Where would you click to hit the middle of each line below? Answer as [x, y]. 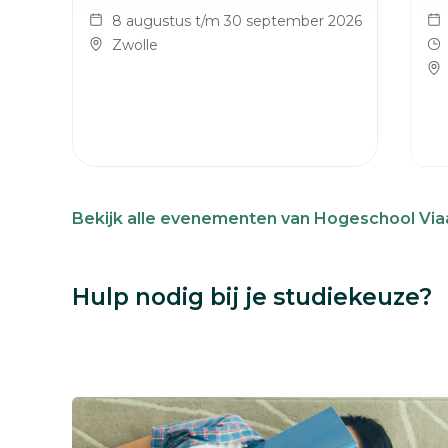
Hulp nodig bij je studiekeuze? [252, 297]
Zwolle [135, 45]
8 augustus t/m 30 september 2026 [237, 21]
